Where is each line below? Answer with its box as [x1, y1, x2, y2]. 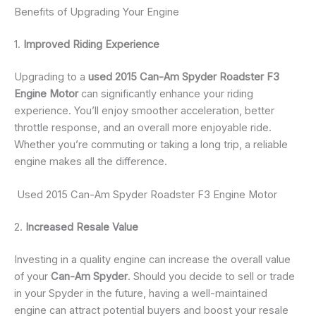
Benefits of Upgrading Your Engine [14, 6, 179, 19]
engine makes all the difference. [14, 155, 167, 169]
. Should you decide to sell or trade [128, 270, 295, 284]
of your [14, 270, 51, 284]
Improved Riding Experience [23, 38, 159, 51]
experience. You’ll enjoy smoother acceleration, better [14, 104, 274, 118]
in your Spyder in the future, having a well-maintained [14, 287, 267, 300]
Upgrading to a [14, 71, 88, 84]
